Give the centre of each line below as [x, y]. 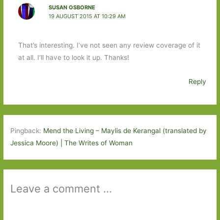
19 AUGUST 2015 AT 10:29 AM [87, 16]
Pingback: [27, 131]
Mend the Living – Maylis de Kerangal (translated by [125, 131]
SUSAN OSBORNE [72, 7]
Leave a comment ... [61, 188]
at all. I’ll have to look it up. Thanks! [73, 58]
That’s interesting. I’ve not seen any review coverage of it [109, 45]
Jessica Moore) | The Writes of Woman [72, 143]
